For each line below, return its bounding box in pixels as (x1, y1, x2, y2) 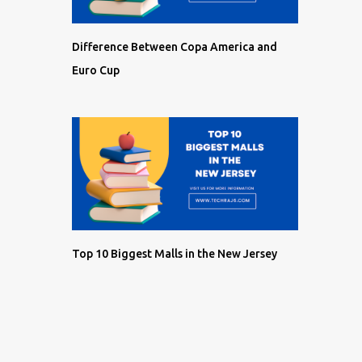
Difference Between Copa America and (71, 40, 277, 53)
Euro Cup (71, 64, 120, 77)
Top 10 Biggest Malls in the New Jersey (71, 247, 277, 260)
